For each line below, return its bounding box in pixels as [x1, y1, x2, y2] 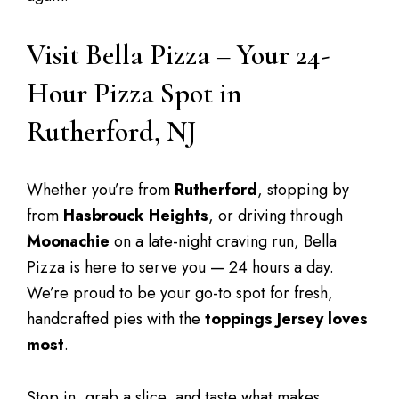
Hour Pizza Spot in [27, 76, 241, 110]
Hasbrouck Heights [63, 204, 208, 227]
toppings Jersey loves [205, 307, 368, 330]
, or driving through [208, 204, 343, 227]
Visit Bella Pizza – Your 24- [27, 37, 330, 72]
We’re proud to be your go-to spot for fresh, [27, 281, 333, 305]
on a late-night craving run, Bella [110, 230, 337, 253]
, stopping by [257, 178, 349, 201]
